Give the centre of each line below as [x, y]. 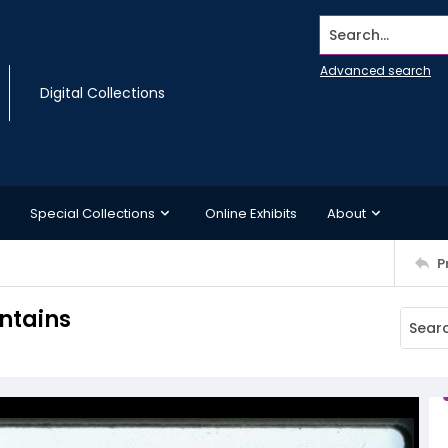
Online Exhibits [251, 213]
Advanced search [375, 70]
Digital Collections [102, 93]
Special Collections [92, 213]
